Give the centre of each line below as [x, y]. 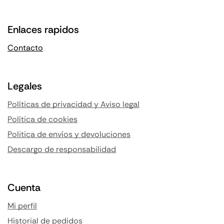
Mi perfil [22, 206]
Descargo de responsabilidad [62, 149]
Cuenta [24, 188]
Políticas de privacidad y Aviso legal [73, 104]
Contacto [25, 48]
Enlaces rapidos [43, 30]
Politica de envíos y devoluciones [69, 134]
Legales [25, 86]
